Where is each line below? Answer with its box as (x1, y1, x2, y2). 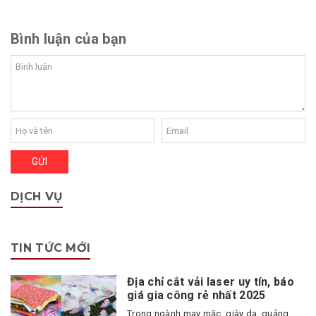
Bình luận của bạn (11, 30, 127, 48)
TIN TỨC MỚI (11, 241, 91, 255)
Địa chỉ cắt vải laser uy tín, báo (127, 275, 294, 289)
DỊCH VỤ (11, 190, 63, 204)
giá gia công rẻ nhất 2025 (127, 288, 266, 303)
